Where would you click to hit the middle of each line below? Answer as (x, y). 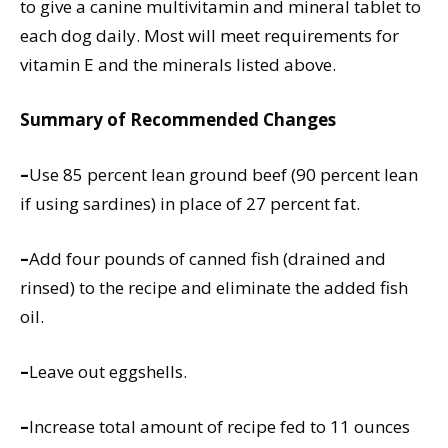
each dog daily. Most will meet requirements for (209, 36)
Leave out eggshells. (108, 372)
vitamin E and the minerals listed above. (178, 65)
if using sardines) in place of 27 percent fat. (190, 204)
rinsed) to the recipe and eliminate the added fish (214, 288)
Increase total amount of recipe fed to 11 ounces (219, 427)
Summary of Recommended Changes (178, 120)
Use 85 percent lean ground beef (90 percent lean (223, 175)
